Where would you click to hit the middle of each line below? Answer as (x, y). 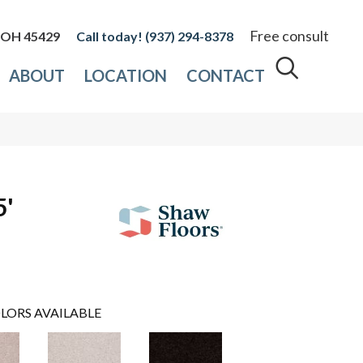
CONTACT (226, 76)
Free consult (289, 36)
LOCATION (126, 76)
